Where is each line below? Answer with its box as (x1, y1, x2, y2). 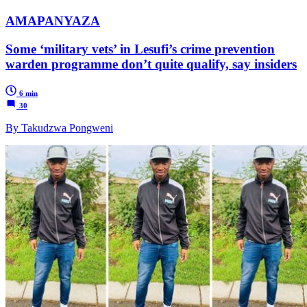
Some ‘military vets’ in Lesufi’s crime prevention (5, 41, 275, 56)
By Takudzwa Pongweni (5, 121, 113, 134)
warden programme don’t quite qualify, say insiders (5, 56, 297, 71)
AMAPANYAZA (5, 14, 100, 29)
